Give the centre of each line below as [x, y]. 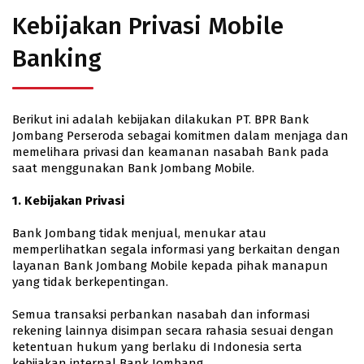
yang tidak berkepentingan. [90, 282]
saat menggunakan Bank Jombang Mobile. [133, 168]
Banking [57, 58]
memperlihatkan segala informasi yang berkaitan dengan [176, 249]
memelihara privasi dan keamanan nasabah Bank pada [171, 152]
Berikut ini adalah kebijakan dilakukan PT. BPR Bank [160, 119]
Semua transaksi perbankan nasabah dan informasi [161, 314]
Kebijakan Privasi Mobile [148, 26]
